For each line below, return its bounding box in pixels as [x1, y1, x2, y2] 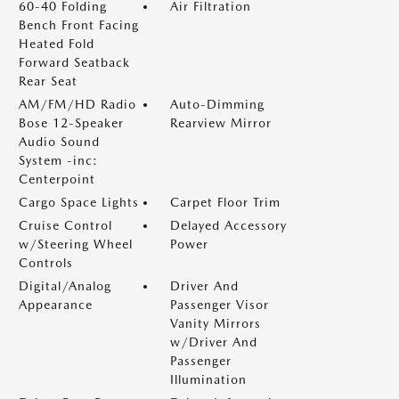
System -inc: [19, 153, 98, 167]
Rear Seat [19, 74, 77, 88]
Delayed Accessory [170, 218, 287, 232]
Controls [19, 256, 73, 270]
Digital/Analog [19, 279, 111, 293]
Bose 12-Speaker [19, 116, 124, 130]
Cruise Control [19, 218, 112, 232]
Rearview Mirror [170, 116, 272, 130]
